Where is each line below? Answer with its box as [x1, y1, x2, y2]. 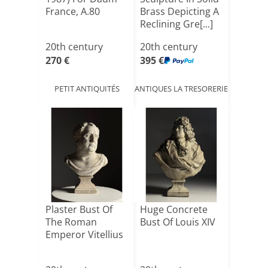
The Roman [45, 215, 97, 229]
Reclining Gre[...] [140, 17, 213, 31]
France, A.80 [45, 5, 100, 18]
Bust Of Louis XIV [140, 215, 215, 229]
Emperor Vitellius [45, 228, 123, 241]
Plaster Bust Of [45, 203, 112, 216]
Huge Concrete [140, 203, 208, 216]
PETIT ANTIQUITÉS [54, 83, 120, 94]
